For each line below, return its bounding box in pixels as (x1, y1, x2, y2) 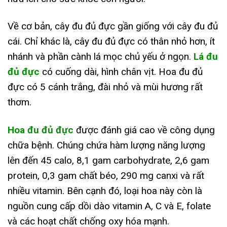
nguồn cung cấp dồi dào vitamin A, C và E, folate (8, 200, 211, 212)
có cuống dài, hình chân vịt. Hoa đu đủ (40, 66, 203, 78)
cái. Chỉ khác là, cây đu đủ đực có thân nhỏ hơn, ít (8, 35, 215, 48)
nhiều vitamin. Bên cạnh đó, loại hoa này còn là (8, 185, 202, 197)
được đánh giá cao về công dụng (73, 124, 215, 136)
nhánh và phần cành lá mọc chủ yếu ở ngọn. (8, 51, 194, 63)
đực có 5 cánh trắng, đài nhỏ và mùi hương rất (8, 81, 203, 93)
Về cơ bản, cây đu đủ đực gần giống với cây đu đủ (8, 20, 218, 32)
